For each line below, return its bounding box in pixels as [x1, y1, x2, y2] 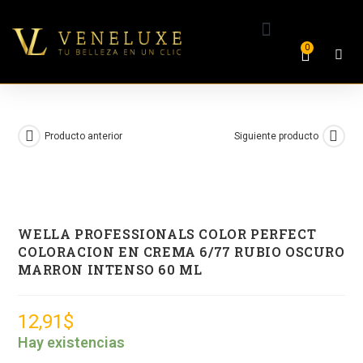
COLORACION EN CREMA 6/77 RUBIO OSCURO [18, 243, 345, 261]
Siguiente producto [233, 130, 318, 143]
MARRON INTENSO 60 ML [18, 261, 203, 279]
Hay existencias [18, 334, 126, 352]
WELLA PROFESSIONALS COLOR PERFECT [18, 225, 317, 243]
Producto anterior [45, 130, 123, 143]
